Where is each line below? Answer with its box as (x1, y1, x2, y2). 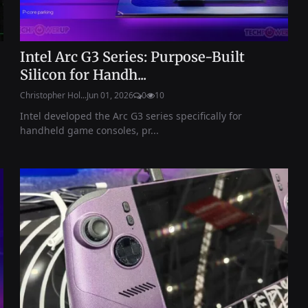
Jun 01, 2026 (87, 89, 134, 101)
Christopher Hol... (20, 89, 87, 101)
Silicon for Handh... (20, 65, 147, 83)
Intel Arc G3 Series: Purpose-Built (20, 47, 245, 65)
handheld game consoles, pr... (20, 123, 159, 137)
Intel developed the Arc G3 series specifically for (20, 109, 243, 122)
